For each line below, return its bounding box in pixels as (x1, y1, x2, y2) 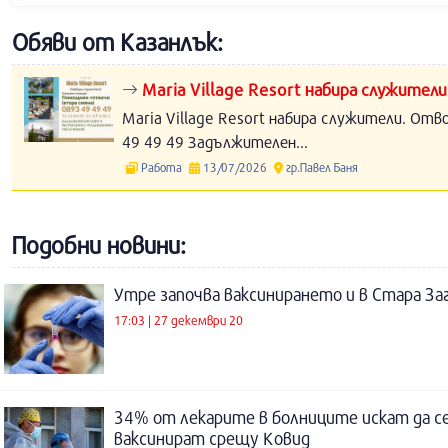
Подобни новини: (12, 231, 186, 259)
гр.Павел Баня (282, 160, 358, 174)
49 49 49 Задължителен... (122, 132, 308, 151)
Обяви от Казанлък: (12, 28, 223, 56)
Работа (138, 160, 185, 174)
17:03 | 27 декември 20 (114, 311, 243, 328)
